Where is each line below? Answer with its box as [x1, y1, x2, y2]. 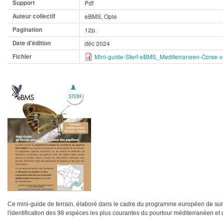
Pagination [12, 25, 42, 34]
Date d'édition [12, 39, 51, 48]
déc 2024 [85, 39, 110, 48]
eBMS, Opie [85, 12, 117, 21]
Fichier [12, 52, 32, 61]
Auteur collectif [12, 12, 55, 21]
